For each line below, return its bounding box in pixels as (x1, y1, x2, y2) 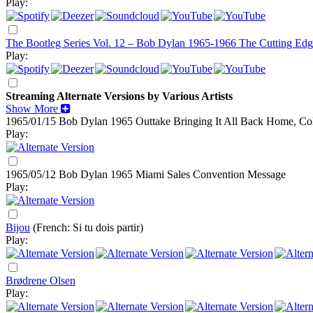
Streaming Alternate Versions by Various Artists (6, 90, 233, 102)
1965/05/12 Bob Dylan (6, 168, 108, 180)
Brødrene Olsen (6, 275, 75, 286)
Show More (6, 103, 58, 115)
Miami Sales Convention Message (136, 168, 286, 180)
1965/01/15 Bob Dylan (6, 115, 108, 127)
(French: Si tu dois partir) (33, 221, 143, 233)
